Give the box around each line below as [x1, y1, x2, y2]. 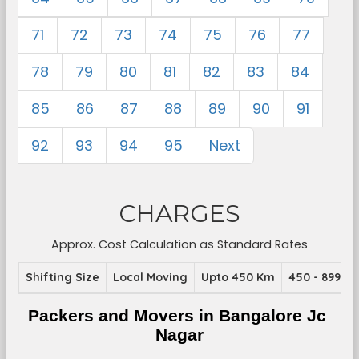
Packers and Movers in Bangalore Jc [28, 306, 326, 325]
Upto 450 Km [200, 270, 275, 284]
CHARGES [119, 199, 240, 228]
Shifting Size [25, 270, 99, 284]
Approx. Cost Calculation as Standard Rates [51, 236, 308, 252]
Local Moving [112, 270, 188, 284]
